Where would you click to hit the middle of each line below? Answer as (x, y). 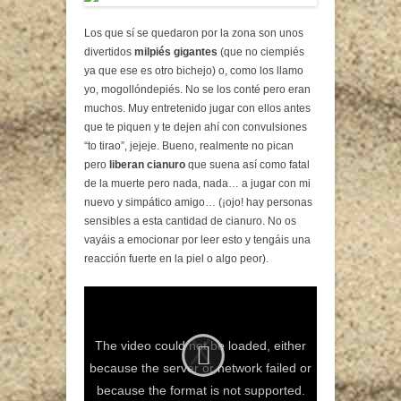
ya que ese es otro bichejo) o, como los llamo (194, 70)
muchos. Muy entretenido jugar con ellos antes (197, 108)
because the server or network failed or (200, 367)
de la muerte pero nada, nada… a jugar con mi (197, 183)
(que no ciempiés (261, 51)
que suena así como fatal (247, 164)
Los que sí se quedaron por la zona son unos (194, 33)
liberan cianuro (147, 164)
